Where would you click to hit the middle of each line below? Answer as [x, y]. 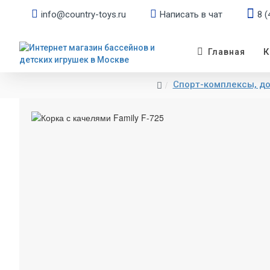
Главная [227, 52]
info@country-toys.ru [83, 14]
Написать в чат [191, 14]
